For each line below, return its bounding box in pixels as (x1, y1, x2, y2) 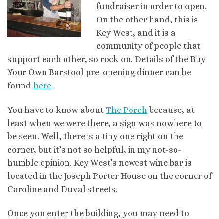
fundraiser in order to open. (96, 1, 207, 12)
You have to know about (7, 105, 106, 115)
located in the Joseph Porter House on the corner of (7, 171, 212, 181)
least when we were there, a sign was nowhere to (7, 118, 202, 128)
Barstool (49, 67, 84, 78)
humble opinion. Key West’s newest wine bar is (7, 157, 192, 168)
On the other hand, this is (96, 15, 198, 25)
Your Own (7, 67, 49, 78)
